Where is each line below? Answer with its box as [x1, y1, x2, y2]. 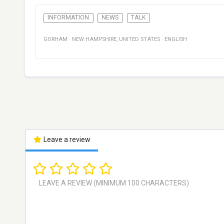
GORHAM [43, 36, 67, 43]
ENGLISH [164, 36, 187, 43]
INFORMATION [47, 14, 89, 21]
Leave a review [41, 135, 90, 144]
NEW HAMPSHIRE [72, 36, 116, 43]
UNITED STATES [119, 36, 160, 43]
